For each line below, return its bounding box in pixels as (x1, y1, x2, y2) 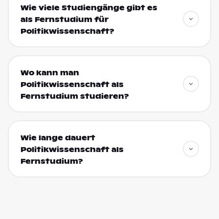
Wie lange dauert (20, 133, 95, 142)
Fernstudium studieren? (20, 91, 129, 101)
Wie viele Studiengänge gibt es (20, 3, 157, 12)
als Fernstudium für (20, 15, 109, 24)
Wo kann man (20, 68, 79, 77)
